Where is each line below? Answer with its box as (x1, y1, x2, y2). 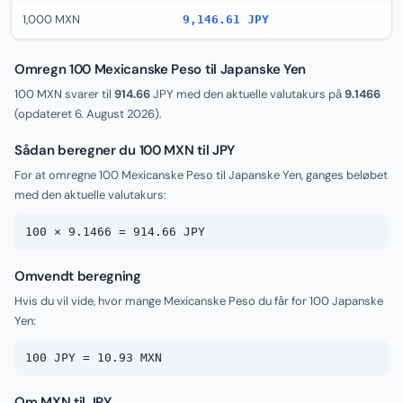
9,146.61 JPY (183, 13, 269, 26)
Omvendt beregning (14, 267, 141, 285)
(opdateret (14, 106, 75, 121)
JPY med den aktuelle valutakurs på (150, 86, 345, 102)
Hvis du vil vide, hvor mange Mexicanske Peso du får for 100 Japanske (14, 293, 383, 309)
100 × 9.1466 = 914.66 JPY (25, 225, 205, 238)
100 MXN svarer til (14, 86, 114, 102)
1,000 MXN (22, 12, 80, 27)
